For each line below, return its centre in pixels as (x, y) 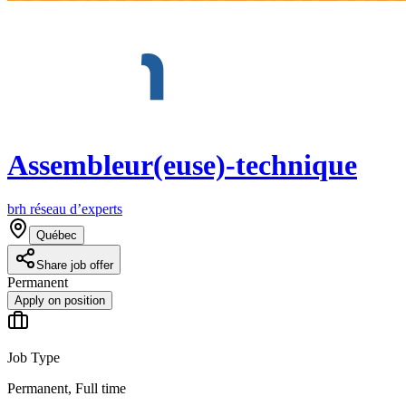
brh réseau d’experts (65, 209)
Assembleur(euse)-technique (182, 164)
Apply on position (60, 301)
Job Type (34, 358)
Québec (57, 236)
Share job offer (75, 266)
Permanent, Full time (67, 389)
